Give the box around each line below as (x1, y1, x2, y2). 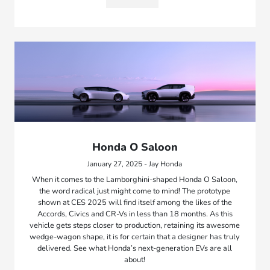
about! (124, 254, 146, 266)
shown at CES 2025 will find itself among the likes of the (37, 197, 232, 209)
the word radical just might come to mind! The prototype (39, 186, 231, 197)
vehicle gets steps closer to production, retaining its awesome (30, 220, 240, 231)
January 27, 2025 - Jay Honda (87, 159, 183, 169)
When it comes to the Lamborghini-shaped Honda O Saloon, (32, 174, 238, 186)
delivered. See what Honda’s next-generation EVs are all (37, 243, 233, 254)
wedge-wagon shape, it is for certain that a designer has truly (30, 231, 240, 243)
